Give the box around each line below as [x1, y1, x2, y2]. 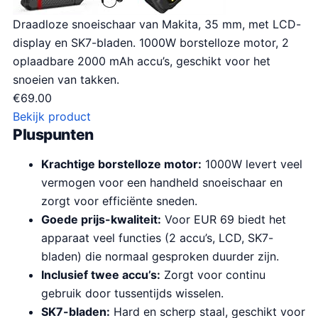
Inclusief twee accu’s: [41, 267, 160, 282]
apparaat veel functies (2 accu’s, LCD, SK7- [41, 230, 273, 245]
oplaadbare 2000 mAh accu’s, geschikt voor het [13, 53, 270, 68]
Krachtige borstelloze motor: [41, 156, 202, 171]
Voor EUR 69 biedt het [161, 212, 286, 226]
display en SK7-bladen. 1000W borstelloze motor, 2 [13, 35, 289, 50]
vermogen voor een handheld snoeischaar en [41, 175, 283, 190]
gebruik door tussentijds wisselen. [41, 285, 224, 300]
